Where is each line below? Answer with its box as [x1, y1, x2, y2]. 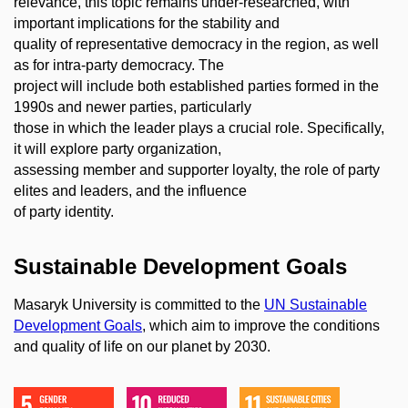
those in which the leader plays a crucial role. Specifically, [14, 120, 384, 137]
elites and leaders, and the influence [14, 183, 247, 199]
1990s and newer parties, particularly [14, 99, 251, 116]
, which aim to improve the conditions [142, 317, 380, 333]
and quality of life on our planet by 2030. [14, 338, 270, 354]
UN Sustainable [264, 296, 367, 312]
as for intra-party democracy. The [14, 57, 224, 74]
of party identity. [14, 204, 114, 220]
